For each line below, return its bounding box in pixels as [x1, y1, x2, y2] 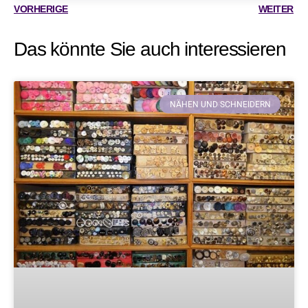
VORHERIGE [14, 3, 68, 15]
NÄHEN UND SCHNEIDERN [169, 99, 271, 109]
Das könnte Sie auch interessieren [14, 38, 286, 60]
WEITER [258, 3, 294, 15]
